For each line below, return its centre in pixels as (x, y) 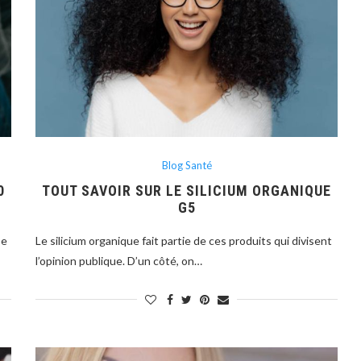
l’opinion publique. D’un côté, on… (119, 260)
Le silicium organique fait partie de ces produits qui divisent (184, 240)
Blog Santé (187, 165)
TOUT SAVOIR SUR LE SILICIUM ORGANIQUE (187, 190)
